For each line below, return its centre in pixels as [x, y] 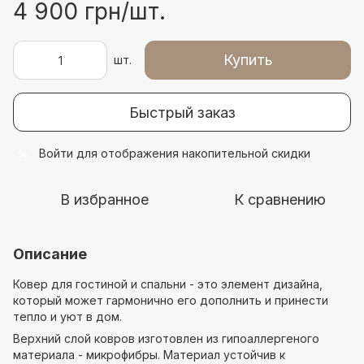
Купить [248, 60]
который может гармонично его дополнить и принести [171, 300]
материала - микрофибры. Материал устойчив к [149, 355]
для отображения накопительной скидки [192, 153]
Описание [50, 254]
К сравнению [279, 199]
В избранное [104, 199]
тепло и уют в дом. [67, 316]
